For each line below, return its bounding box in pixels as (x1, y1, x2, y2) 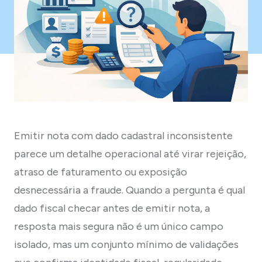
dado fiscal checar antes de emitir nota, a (14, 201, 210, 215)
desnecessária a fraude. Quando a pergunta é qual (14, 183, 245, 196)
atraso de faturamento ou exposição (14, 165, 187, 178)
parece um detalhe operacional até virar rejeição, (14, 147, 246, 160)
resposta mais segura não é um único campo (14, 219, 223, 233)
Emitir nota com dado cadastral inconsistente (14, 129, 233, 142)
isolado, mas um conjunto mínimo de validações (14, 237, 239, 251)
